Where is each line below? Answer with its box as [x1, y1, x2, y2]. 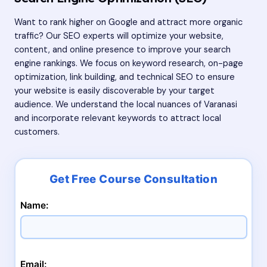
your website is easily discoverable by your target [14, 85, 215, 97]
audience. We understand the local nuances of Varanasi [14, 98, 237, 110]
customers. [14, 126, 60, 138]
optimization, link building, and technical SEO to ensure [14, 71, 235, 83]
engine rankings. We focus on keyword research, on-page [14, 57, 243, 69]
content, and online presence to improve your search [14, 44, 231, 55]
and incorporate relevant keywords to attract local [14, 112, 221, 124]
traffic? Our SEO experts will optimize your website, [14, 30, 223, 42]
